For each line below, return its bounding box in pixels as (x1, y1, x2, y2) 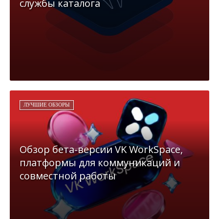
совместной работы (20, 169, 116, 183)
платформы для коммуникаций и (20, 156, 180, 170)
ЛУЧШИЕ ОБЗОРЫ (23, 102, 70, 108)
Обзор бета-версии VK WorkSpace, (20, 143, 183, 156)
